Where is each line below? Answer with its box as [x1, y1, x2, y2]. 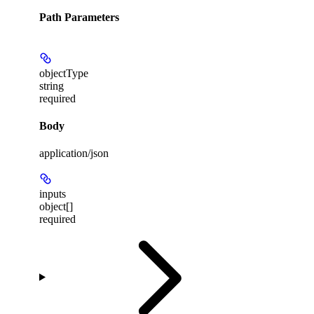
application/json [39, 147, 109, 160]
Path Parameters [39, 11, 119, 24]
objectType [39, 67, 88, 79]
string [39, 79, 64, 92]
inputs [39, 188, 66, 200]
